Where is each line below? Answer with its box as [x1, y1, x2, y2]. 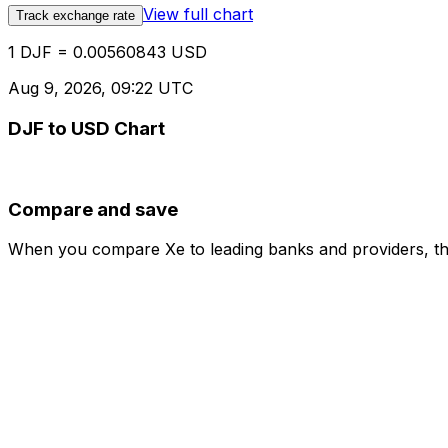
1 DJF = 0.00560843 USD [8, 42, 207, 63]
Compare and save [8, 197, 178, 221]
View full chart [143, 4, 253, 25]
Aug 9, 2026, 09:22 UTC [8, 78, 193, 99]
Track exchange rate [16, 8, 135, 24]
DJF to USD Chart [8, 117, 165, 141]
